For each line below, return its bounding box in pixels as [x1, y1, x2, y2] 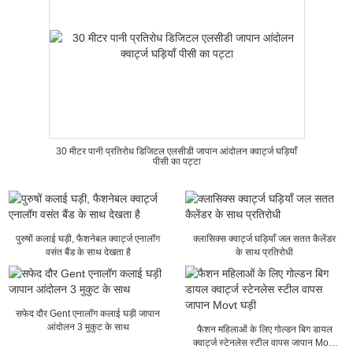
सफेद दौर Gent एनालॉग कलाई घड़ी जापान [16, 308, 161, 319]
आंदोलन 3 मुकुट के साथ [46, 321, 129, 333]
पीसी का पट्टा [152, 156, 201, 167]
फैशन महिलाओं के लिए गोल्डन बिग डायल [196, 324, 333, 335]
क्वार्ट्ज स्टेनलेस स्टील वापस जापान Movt [193, 337, 336, 348]
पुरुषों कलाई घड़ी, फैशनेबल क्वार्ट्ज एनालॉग [16, 233, 161, 244]
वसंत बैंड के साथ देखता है [45, 247, 131, 258]
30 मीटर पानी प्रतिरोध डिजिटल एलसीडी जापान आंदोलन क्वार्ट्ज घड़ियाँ [56, 146, 297, 157]
